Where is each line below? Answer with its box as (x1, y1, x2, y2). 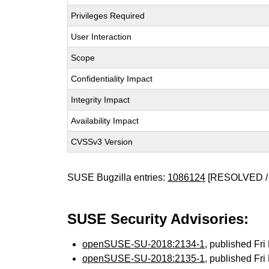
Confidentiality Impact (71, 74, 153, 83)
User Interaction (71, 32, 132, 41)
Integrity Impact (71, 95, 130, 104)
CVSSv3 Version (71, 137, 133, 147)
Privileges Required (71, 11, 145, 20)
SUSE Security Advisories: (67, 211, 249, 227)
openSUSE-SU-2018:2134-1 (82, 239, 205, 249)
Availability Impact (71, 116, 139, 125)
